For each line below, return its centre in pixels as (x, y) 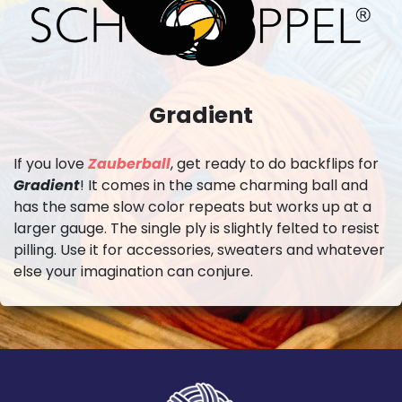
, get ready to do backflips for (275, 163)
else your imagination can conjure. (133, 271)
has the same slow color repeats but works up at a (192, 206)
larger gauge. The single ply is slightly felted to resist (197, 228)
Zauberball (129, 163)
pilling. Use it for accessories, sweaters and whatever (199, 249)
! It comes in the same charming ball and (224, 185)
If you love (51, 163)
